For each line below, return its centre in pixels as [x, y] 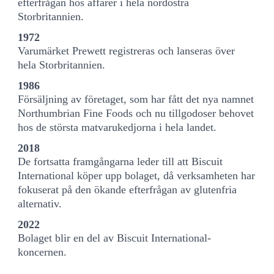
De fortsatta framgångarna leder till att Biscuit [120, 161]
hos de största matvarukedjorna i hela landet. [117, 127]
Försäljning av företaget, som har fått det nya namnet [136, 99]
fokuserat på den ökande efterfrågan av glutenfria [128, 189]
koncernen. [43, 252]
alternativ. [40, 203]
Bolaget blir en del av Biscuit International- [115, 238]
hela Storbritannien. [62, 65]
